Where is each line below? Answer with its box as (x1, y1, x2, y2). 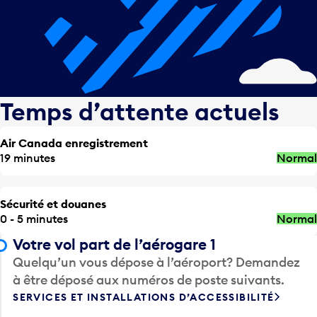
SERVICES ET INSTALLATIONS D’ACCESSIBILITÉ (13, 291, 275, 304)
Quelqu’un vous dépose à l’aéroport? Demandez (13, 254, 301, 271)
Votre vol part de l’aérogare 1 (13, 235, 217, 255)
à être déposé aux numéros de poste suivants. (13, 272, 285, 289)
